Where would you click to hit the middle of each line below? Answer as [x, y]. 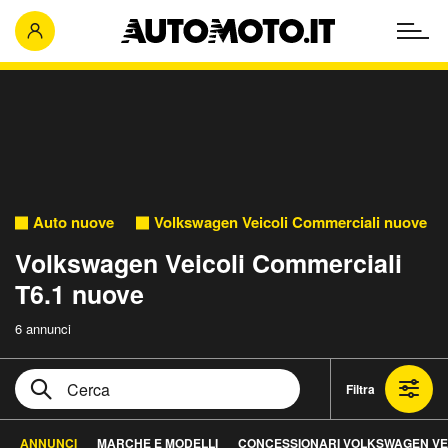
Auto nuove [73, 222]
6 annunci [43, 328]
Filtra [360, 388]
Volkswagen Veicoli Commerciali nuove [290, 222]
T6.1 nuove [79, 294]
